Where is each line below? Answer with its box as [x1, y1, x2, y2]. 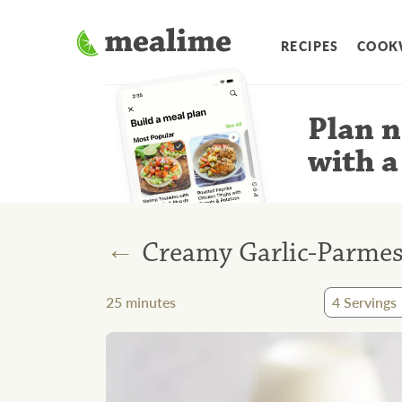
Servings [340, 292, 398, 313]
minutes [122, 292, 176, 313]
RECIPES [281, 37, 339, 56]
